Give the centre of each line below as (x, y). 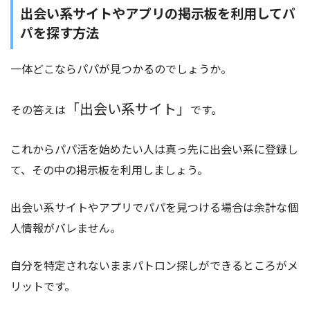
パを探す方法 (60, 32)
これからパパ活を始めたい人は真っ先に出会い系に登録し (154, 149)
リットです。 (43, 286)
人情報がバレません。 (66, 228)
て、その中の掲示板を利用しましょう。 (109, 170)
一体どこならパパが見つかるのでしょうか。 (121, 69)
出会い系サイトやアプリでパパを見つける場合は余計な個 (154, 207)
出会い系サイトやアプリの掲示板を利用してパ (158, 13)
